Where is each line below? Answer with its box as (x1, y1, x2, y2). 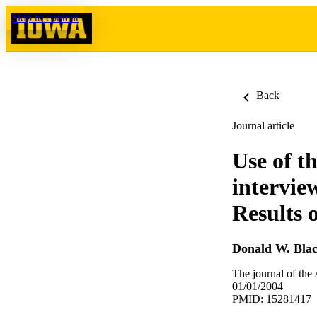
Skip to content (11, 11, 79, 23)
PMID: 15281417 (232, 293, 311, 306)
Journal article (232, 120, 294, 132)
